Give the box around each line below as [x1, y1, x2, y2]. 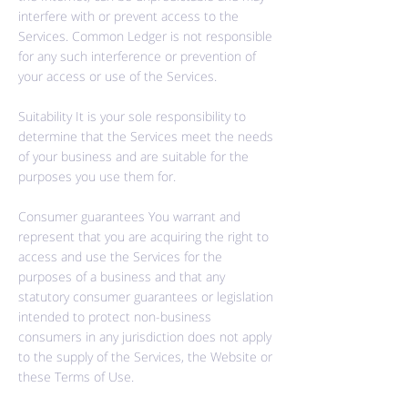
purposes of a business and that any [18, 268, 225, 285]
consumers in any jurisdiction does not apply [18, 328, 271, 345]
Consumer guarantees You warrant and [18, 208, 240, 225]
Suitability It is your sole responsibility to [18, 107, 246, 125]
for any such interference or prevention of [18, 47, 256, 65]
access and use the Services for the [18, 248, 222, 265]
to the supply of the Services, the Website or [18, 348, 272, 365]
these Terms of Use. [18, 368, 134, 385]
